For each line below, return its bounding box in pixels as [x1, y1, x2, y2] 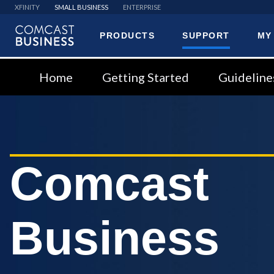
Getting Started [102, 70, 189, 84]
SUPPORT [182, 31, 230, 40]
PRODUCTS [100, 31, 155, 40]
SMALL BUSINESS [54, 3, 108, 11]
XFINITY [15, 3, 40, 11]
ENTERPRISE [123, 3, 161, 11]
